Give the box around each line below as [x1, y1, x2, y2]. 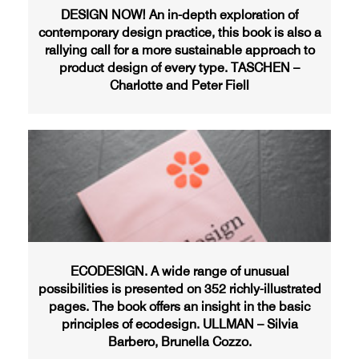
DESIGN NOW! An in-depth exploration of [61, 6, 298, 22]
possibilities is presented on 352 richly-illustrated [38, 280, 321, 296]
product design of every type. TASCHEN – [59, 59, 300, 75]
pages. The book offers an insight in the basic [49, 298, 310, 314]
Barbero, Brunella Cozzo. [107, 333, 252, 349]
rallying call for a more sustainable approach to [44, 42, 315, 58]
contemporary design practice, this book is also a [38, 24, 321, 40]
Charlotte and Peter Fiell [110, 77, 249, 93]
